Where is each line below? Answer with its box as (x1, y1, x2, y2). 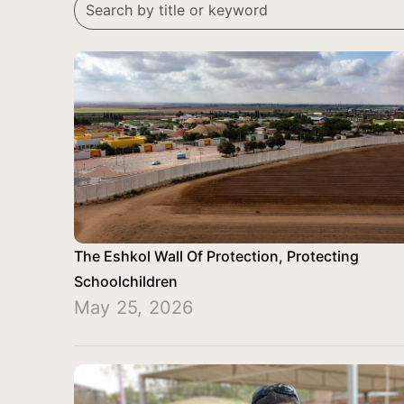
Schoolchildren (74, 272, 178, 291)
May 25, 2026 (74, 297, 194, 319)
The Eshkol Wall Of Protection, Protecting (74, 247, 359, 266)
